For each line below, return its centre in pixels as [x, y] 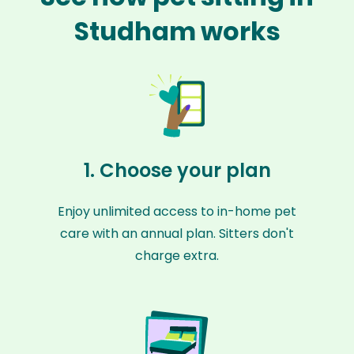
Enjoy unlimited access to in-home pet [177, 211]
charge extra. [177, 256]
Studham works [177, 31]
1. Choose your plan [177, 170]
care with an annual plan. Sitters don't [177, 233]
